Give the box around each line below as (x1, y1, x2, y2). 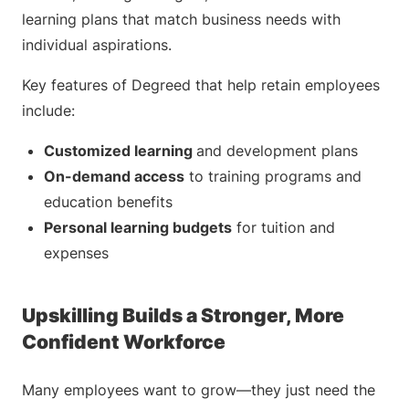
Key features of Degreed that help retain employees (22, 76, 380, 94)
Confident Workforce (22, 330, 225, 353)
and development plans (196, 142, 358, 160)
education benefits (44, 193, 173, 211)
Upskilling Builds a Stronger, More (22, 304, 344, 327)
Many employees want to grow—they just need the (22, 381, 375, 399)
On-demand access (44, 167, 184, 185)
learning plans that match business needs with (22, 10, 341, 28)
